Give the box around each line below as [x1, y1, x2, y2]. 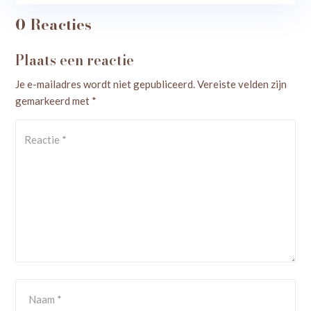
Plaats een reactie [15, 49, 135, 71]
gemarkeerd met [15, 94, 92, 107]
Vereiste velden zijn [197, 77, 287, 90]
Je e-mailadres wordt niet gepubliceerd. [15, 77, 196, 90]
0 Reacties [15, 12, 92, 36]
